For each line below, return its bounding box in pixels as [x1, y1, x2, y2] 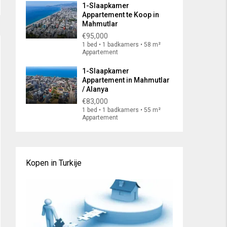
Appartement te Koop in [82, 11, 159, 19]
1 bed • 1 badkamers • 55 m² [82, 106, 161, 114]
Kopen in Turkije [26, 158, 82, 168]
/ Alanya [82, 85, 108, 94]
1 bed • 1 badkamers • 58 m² [82, 41, 161, 49]
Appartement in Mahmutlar [82, 76, 170, 85]
